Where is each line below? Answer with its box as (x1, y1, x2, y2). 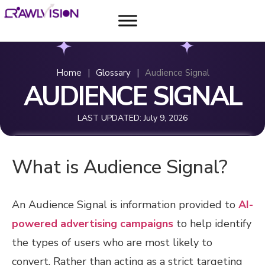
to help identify (173, 216, 251, 231)
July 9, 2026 (144, 112, 188, 124)
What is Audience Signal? (12, 154, 228, 180)
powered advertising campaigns (12, 216, 173, 231)
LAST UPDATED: (77, 112, 141, 124)
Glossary (95, 67, 131, 79)
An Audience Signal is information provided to (12, 198, 238, 212)
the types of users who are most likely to (12, 235, 212, 250)
